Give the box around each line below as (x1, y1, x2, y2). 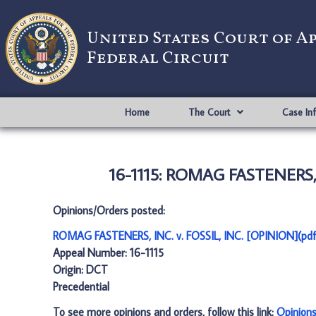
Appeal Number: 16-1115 (53, 245, 164, 260)
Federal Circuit (87, 47, 229, 71)
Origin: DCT (53, 262, 108, 276)
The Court (188, 106, 230, 119)
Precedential (53, 279, 109, 293)
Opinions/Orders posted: (53, 203, 165, 217)
